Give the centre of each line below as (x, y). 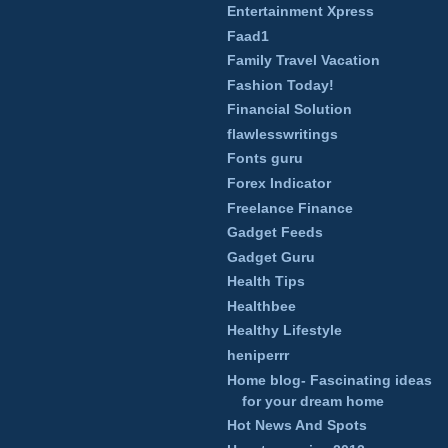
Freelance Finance (290, 207)
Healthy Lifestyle (284, 330)
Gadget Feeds (275, 232)
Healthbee (261, 305)
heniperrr (258, 354)
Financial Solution (289, 109)
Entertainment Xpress (300, 11)
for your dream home (313, 400)
